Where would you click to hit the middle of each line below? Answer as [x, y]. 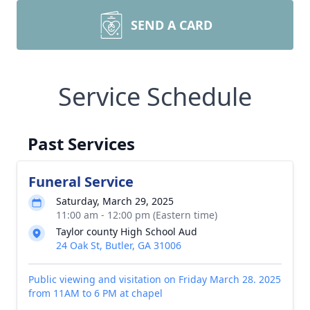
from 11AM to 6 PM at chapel [95, 293]
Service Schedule [155, 97]
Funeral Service [81, 182]
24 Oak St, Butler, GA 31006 [119, 245]
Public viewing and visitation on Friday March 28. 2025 [155, 279]
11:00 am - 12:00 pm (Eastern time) [137, 215]
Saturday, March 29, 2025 [115, 201]
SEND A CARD [172, 25]
